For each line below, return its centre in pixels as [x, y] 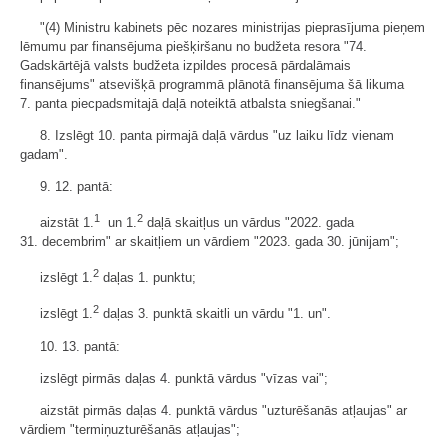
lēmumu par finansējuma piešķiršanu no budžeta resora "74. [193, 46]
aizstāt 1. [67, 222]
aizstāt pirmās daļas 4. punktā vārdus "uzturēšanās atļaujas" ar [223, 410]
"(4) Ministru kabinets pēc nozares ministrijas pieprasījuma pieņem [232, 27]
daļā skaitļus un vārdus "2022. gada [248, 222]
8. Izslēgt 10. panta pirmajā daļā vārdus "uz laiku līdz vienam [217, 135]
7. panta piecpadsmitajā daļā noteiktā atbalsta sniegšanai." [190, 103]
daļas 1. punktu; [147, 278]
